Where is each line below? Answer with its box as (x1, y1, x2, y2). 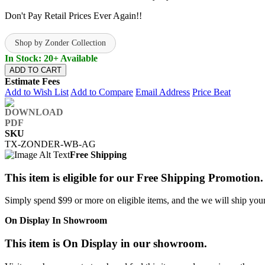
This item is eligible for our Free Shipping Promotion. (5, 171, 263, 184)
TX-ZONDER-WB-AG (5, 138, 96, 149)
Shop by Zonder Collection (15, 38, 106, 47)
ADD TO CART (9, 65, 62, 75)
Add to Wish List (5, 86, 69, 97)
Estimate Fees (5, 76, 60, 86)
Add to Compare (70, 86, 133, 97)
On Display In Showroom (5, 215, 107, 226)
